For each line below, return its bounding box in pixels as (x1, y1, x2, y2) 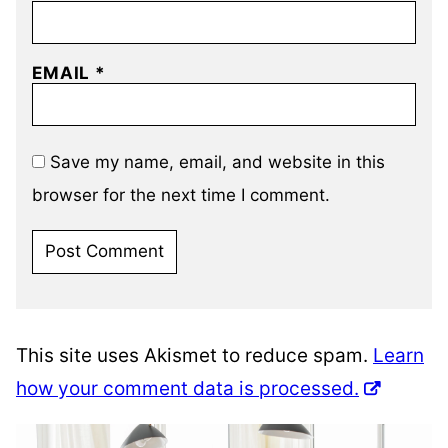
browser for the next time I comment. (32, 184, 330, 205)
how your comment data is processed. (16, 376, 359, 400)
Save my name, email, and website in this (50, 151, 385, 172)
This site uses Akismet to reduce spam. (16, 343, 373, 367)
